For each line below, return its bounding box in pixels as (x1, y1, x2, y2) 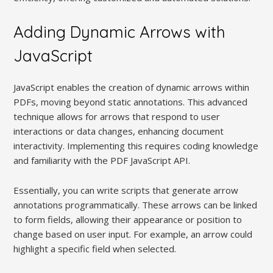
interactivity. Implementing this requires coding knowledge (13, 140, 259, 152)
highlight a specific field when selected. (13, 243, 177, 255)
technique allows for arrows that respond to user (13, 110, 221, 123)
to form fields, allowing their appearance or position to (13, 213, 243, 226)
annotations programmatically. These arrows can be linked (13, 199, 258, 211)
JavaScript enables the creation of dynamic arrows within (13, 81, 250, 94)
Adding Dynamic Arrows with (13, 21, 226, 42)
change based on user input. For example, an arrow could (13, 228, 253, 241)
